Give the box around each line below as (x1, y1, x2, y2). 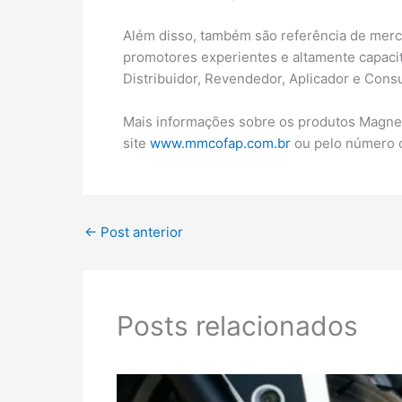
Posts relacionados (116, 309, 358, 342)
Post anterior (97, 223, 183, 240)
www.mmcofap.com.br (150, 135, 291, 152)
